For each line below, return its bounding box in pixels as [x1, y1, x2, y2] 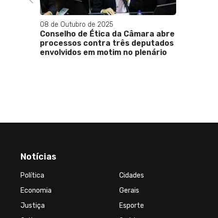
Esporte [119, 201, 145, 210]
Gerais [119, 186, 140, 195]
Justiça [20, 201, 45, 210]
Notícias [20, 151, 56, 162]
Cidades [119, 171, 145, 180]
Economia [20, 186, 52, 195]
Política [20, 171, 44, 180]
